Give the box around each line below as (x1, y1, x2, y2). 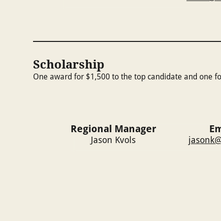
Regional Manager (70, 122, 156, 136)
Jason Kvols (91, 134, 136, 146)
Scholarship (33, 56, 105, 72)
